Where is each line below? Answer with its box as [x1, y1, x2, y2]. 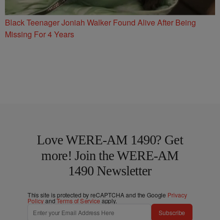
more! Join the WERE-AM [41, 148, 179, 164]
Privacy [167, 191, 187, 199]
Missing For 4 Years [5, 28, 74, 40]
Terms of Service [56, 196, 100, 205]
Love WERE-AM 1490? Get [37, 133, 183, 148]
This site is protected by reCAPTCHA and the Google [27, 191, 167, 199]
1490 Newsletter [68, 164, 152, 179]
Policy [27, 196, 44, 205]
